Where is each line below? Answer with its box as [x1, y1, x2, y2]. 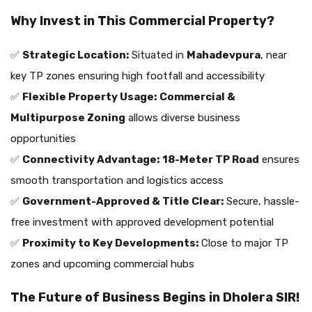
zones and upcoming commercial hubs [10, 258, 194, 271]
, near [260, 49, 287, 62]
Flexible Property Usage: [22, 91, 157, 104]
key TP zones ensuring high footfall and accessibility [10, 70, 265, 83]
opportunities [10, 132, 76, 146]
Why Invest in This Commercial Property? [10, 13, 274, 29]
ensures [259, 153, 299, 166]
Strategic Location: [22, 49, 129, 62]
